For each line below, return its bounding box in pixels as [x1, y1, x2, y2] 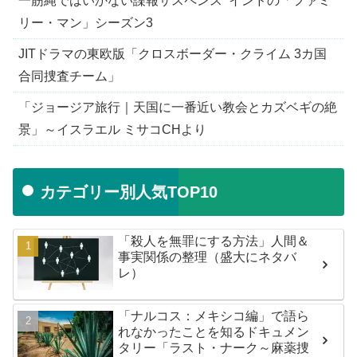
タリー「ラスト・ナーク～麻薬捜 [118, 340, 310, 355]
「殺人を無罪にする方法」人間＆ [118, 234, 310, 249]
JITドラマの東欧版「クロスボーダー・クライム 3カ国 [18, 46, 327, 61]
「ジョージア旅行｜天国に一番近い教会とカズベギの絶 [18, 100, 337, 114]
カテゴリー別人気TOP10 [40, 183, 218, 202]
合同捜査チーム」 [18, 69, 120, 83]
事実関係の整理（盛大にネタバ [118, 250, 297, 265]
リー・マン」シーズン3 [18, 15, 153, 29]
